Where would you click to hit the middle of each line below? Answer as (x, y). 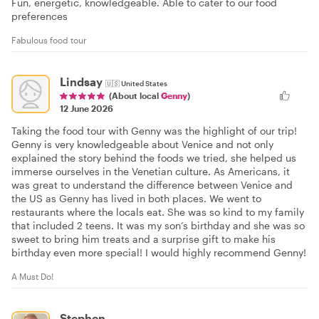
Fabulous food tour (49, 40)
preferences (40, 16)
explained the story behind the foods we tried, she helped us (154, 158)
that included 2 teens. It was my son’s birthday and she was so (158, 226)
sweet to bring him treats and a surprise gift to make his (143, 239)
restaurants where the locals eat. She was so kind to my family (158, 212)
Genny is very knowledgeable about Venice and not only (142, 145)
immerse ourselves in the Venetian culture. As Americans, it (151, 172)
